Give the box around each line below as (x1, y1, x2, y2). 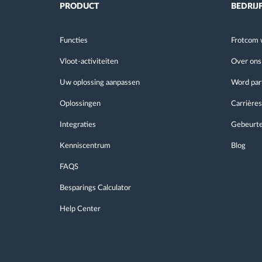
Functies (60, 36, 88, 44)
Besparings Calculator (60, 184, 131, 192)
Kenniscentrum (60, 142, 111, 150)
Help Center (60, 205, 101, 213)
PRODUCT (60, 2, 99, 11)
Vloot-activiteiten (60, 57, 118, 65)
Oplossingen (60, 99, 101, 108)
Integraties (60, 120, 96, 129)
